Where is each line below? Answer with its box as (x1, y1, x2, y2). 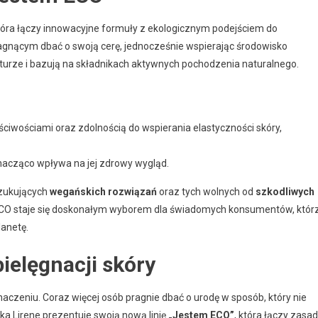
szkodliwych (256, 186, 314, 197)
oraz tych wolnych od (157, 186, 256, 197)
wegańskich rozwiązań (50, 186, 157, 197)
